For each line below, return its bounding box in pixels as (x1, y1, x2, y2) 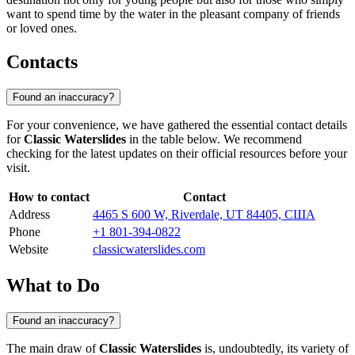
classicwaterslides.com (93, 242, 205, 256)
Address (9, 207, 50, 221)
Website (9, 242, 48, 256)
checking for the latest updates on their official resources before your (6, 146, 347, 160)
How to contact (9, 189, 90, 204)
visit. (6, 160, 30, 174)
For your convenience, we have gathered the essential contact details (6, 117, 347, 132)
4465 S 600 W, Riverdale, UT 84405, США (93, 207, 315, 221)
